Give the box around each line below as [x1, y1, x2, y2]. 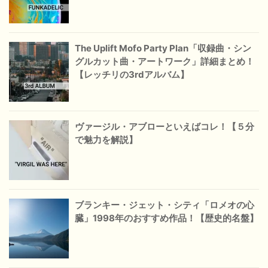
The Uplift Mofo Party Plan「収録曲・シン [75, 42, 251, 54]
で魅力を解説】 [75, 134, 138, 146]
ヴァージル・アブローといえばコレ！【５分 [75, 121, 254, 133]
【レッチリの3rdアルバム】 [75, 69, 189, 81]
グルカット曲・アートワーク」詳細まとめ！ [75, 56, 254, 68]
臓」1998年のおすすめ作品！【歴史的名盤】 [75, 212, 258, 224]
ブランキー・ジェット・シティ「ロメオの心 [75, 199, 254, 211]
